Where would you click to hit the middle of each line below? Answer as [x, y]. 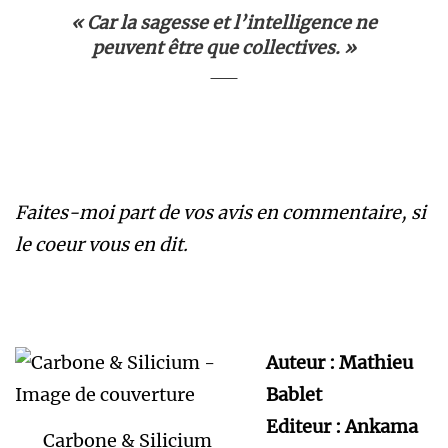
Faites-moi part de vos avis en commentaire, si [220, 212]
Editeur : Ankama [342, 426]
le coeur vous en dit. [101, 244]
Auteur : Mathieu [339, 362]
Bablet [294, 394]
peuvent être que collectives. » [224, 47]
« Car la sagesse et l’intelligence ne [224, 22]
